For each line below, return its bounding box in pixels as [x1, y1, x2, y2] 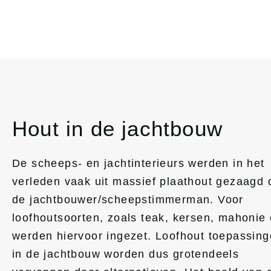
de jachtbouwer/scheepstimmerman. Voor [12, 194, 244, 206]
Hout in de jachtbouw [12, 117, 223, 141]
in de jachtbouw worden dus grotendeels [12, 248, 240, 261]
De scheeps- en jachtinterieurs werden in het [12, 157, 265, 170]
